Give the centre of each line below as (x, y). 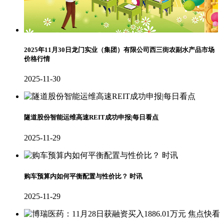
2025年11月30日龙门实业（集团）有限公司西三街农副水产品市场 (119, 50)
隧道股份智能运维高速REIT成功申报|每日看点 (91, 117)
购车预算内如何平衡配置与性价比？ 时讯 (83, 176)
